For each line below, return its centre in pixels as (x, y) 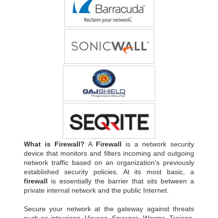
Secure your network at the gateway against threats (109, 209)
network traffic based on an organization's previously (109, 162)
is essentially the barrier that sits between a (121, 181)
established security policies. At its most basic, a (109, 172)
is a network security (158, 144)
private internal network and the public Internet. (96, 190)
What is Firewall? (54, 144)
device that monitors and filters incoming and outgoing (109, 153)
